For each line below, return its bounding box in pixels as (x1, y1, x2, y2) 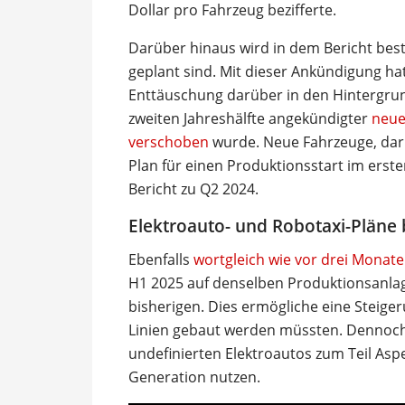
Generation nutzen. (128, 366, 260, 387)
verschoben (128, 132, 209, 152)
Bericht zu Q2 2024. (128, 179, 259, 199)
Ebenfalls (128, 249, 193, 269)
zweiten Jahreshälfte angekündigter (128, 108, 372, 128)
